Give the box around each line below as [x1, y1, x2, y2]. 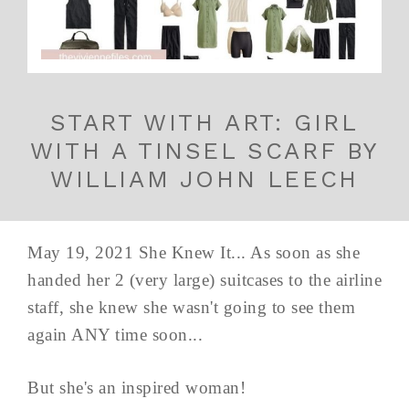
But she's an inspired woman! [27, 377, 246, 397]
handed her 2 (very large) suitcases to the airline [27, 269, 382, 289]
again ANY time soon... [27, 324, 203, 344]
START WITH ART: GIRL [50, 108, 359, 136]
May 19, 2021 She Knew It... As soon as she [27, 242, 360, 262]
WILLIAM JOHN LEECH [50, 164, 359, 193]
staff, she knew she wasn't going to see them [27, 297, 355, 317]
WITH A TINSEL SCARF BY [29, 136, 380, 164]
